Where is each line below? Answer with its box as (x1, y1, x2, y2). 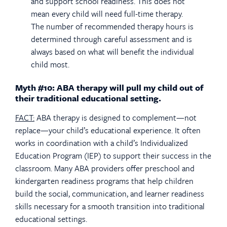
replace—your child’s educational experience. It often (15, 124, 201, 137)
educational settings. (15, 213, 87, 225)
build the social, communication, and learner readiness (15, 187, 204, 200)
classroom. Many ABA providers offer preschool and (15, 162, 195, 175)
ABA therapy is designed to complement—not (34, 111, 197, 124)
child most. (31, 58, 70, 70)
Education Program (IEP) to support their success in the (15, 149, 211, 162)
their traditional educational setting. (15, 92, 161, 105)
